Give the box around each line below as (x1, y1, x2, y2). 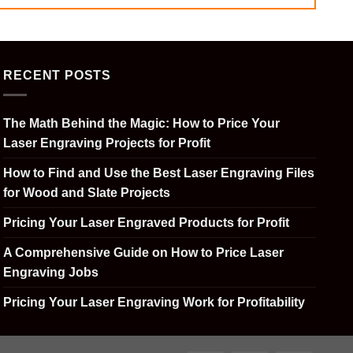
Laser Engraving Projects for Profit (3, 136, 211, 150)
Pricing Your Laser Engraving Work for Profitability (3, 295, 306, 309)
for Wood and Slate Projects (3, 185, 171, 199)
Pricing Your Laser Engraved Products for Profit (3, 215, 290, 229)
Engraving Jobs (3, 265, 99, 279)
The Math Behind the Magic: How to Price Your (3, 116, 281, 130)
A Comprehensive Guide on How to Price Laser (3, 245, 284, 259)
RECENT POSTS (3, 69, 111, 83)
